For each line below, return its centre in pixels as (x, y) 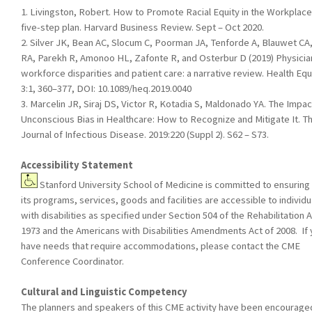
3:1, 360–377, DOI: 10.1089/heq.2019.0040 (106, 89)
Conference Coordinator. (72, 262)
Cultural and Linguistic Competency (104, 292)
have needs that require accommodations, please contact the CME (161, 246)
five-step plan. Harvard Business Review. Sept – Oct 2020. (142, 28)
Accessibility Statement (77, 165)
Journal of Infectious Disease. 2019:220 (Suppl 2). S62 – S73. (145, 135)
